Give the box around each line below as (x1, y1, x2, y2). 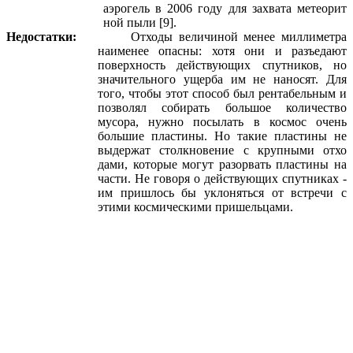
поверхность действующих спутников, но (98, 58, 347, 72)
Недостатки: (6, 30, 76, 44)
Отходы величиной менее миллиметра (76, 30, 347, 44)
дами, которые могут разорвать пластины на (98, 158, 347, 172)
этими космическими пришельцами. (98, 200, 293, 214)
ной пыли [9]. (102, 16, 176, 30)
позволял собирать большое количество (98, 101, 347, 115)
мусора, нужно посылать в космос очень (98, 115, 347, 129)
